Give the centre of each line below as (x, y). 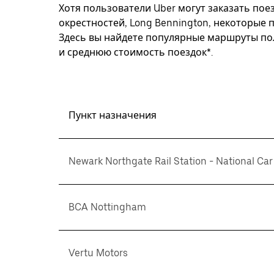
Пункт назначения (113, 115)
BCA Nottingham (107, 207)
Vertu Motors (98, 253)
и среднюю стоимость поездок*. (136, 52)
